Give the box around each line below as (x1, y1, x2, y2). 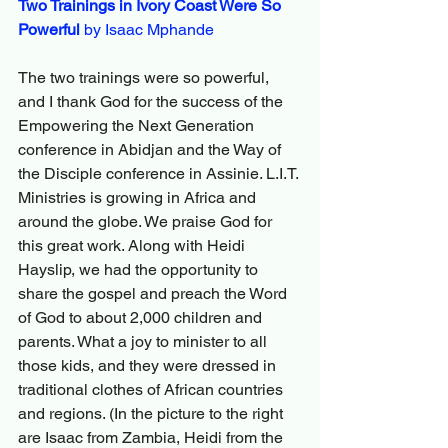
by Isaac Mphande (80, 20, 214, 40)
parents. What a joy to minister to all (18, 332, 271, 352)
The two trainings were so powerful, (18, 68, 273, 88)
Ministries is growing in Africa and (18, 188, 260, 208)
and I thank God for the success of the (18, 92, 287, 112)
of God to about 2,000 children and (18, 308, 266, 328)
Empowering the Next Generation (18, 116, 258, 136)
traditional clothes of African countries (18, 380, 287, 400)
